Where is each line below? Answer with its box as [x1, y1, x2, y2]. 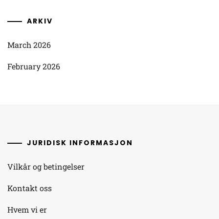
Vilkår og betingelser [7, 161, 85, 172]
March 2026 [7, 39, 51, 50]
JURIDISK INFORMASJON [27, 137, 133, 148]
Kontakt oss [7, 182, 52, 193]
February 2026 [7, 61, 60, 71]
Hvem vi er [7, 204, 47, 215]
